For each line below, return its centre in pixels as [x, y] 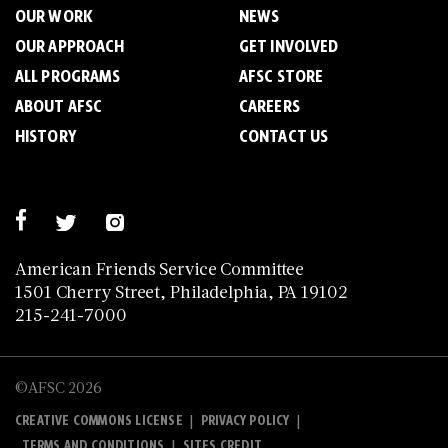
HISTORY [45, 136]
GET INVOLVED [289, 46]
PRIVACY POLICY [245, 420]
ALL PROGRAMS [68, 76]
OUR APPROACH [70, 46]
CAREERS [269, 106]
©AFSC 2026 [58, 387]
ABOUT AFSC [58, 106]
